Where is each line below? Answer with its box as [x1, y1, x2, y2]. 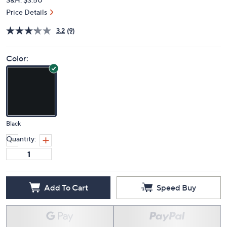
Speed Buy [157, 182, 196, 193]
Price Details [6, 8, 47, 17]
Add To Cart [44, 182, 88, 193]
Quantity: [6, 134, 36, 143]
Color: [6, 53, 28, 64]
